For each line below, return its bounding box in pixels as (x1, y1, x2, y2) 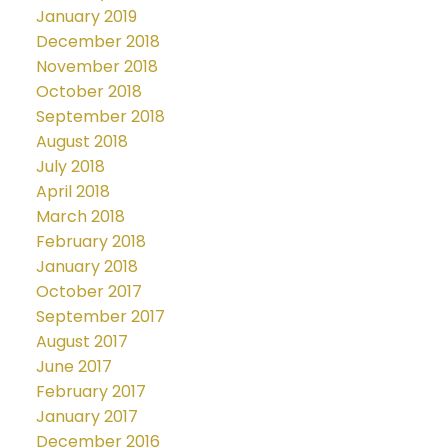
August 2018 (35, 130, 128, 154)
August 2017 (35, 330, 128, 354)
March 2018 (35, 205, 125, 229)
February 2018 (35, 230, 146, 254)
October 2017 (35, 280, 142, 304)
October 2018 (35, 80, 142, 104)
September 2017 (35, 305, 165, 329)
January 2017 (35, 405, 138, 429)
